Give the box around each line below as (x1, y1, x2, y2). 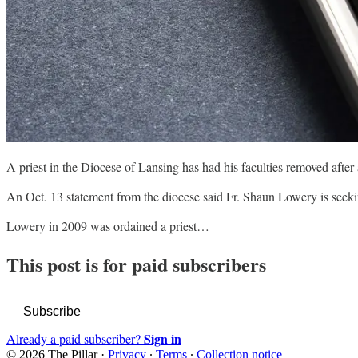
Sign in (144, 328, 181, 348)
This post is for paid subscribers (6, 249, 266, 278)
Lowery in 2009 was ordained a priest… (6, 217, 209, 234)
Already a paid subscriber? (6, 329, 144, 347)
